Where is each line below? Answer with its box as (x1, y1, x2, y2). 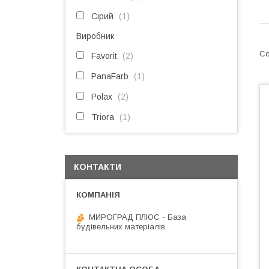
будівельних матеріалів (76, 222, 165, 231)
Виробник (76, 31, 114, 41)
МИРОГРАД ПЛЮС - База (89, 213, 186, 222)
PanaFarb (91, 71, 128, 81)
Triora (91, 112, 114, 122)
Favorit (91, 51, 117, 61)
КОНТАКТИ (74, 162, 121, 172)
